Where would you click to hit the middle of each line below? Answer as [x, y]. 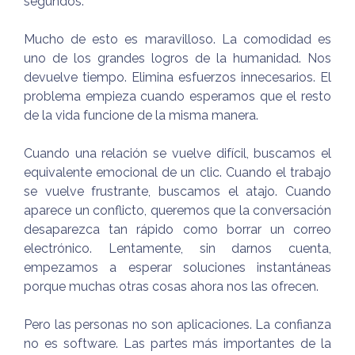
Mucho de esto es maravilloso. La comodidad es [177, 40]
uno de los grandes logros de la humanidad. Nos [177, 59]
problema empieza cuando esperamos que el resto [177, 97]
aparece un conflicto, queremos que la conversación [177, 211]
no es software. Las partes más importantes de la [177, 344]
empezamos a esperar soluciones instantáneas [177, 268]
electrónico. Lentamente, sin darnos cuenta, [177, 249]
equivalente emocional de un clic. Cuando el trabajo [177, 173]
